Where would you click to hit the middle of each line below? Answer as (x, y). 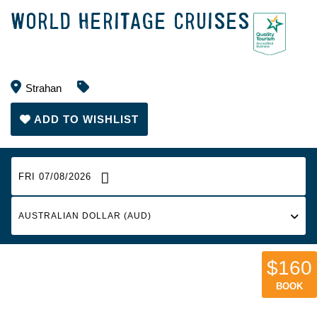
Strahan (44, 88)
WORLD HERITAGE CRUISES (131, 22)
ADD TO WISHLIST (86, 119)
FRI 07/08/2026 (55, 177)
